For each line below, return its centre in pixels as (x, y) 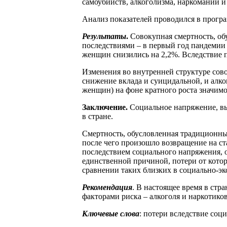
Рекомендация (107, 187)
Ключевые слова (111, 213)
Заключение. (106, 107)
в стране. (98, 116)
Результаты (104, 36)
